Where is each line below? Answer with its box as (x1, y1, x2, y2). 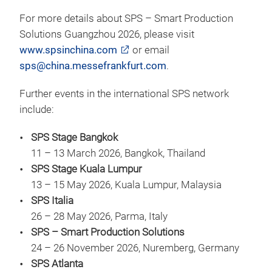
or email (130, 44, 169, 56)
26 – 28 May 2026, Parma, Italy (31, 211, 168, 222)
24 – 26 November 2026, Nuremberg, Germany (31, 242, 239, 254)
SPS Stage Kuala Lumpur (31, 163, 144, 175)
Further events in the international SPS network (19, 88, 229, 100)
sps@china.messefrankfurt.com (19, 60, 166, 72)
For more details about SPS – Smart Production (19, 13, 233, 24)
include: (19, 104, 54, 115)
